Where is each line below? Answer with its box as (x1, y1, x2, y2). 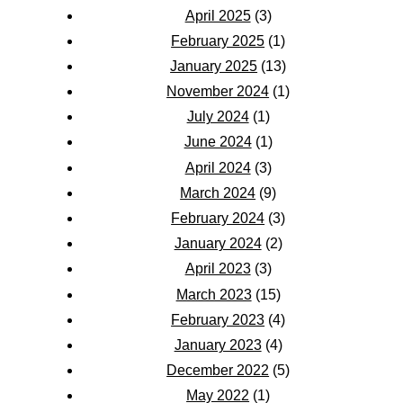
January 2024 (174, 236, 262, 252)
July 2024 (186, 109, 249, 125)
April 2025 (184, 7, 251, 23)
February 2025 (171, 32, 265, 49)
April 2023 (184, 261, 251, 277)
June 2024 (184, 134, 252, 150)
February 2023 (171, 311, 265, 327)
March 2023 (175, 286, 252, 302)
